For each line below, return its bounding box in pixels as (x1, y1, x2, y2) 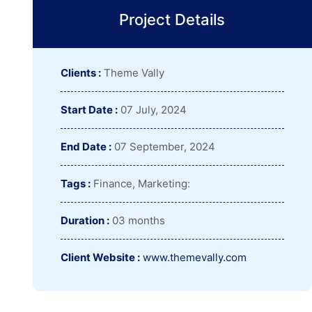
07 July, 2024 (118, 103, 187, 116)
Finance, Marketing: (91, 177, 190, 190)
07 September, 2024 (111, 140, 215, 153)
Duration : (61, 214, 109, 227)
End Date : (61, 140, 111, 153)
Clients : (61, 66, 101, 79)
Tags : (61, 177, 91, 190)
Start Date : (61, 103, 118, 116)
